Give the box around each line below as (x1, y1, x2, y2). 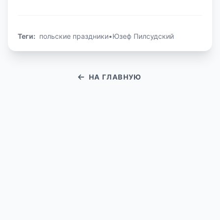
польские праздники (39, 32, 109, 40)
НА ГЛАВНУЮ (88, 73, 142, 81)
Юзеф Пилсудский (112, 32, 174, 40)
